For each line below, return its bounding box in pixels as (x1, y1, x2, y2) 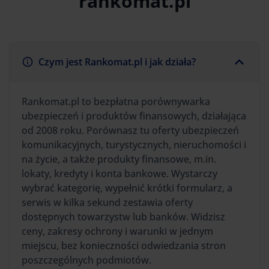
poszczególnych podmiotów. (22, 253, 154, 267)
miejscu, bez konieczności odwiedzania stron (22, 238, 226, 252)
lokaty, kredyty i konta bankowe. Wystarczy (22, 166, 217, 180)
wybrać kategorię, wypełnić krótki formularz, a (22, 181, 232, 195)
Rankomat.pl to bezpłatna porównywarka (22, 94, 210, 108)
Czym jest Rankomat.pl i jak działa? (38, 55, 196, 69)
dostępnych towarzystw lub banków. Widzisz (22, 210, 225, 223)
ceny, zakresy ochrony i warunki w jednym (22, 224, 213, 238)
